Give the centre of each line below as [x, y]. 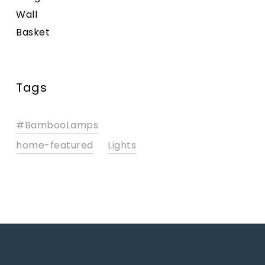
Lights [122, 146]
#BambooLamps [57, 125]
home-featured [55, 146]
